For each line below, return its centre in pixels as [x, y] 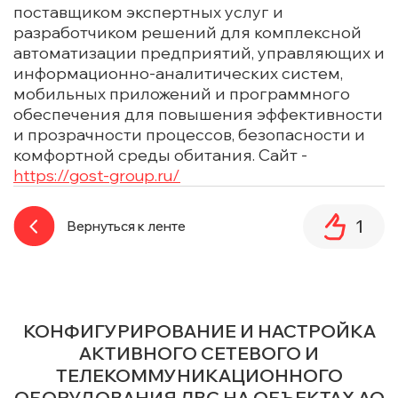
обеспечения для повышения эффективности [198, 115]
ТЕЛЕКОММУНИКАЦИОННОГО [199, 376]
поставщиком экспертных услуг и [148, 12]
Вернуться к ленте [126, 227]
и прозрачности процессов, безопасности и [189, 135]
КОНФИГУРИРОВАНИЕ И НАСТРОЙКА [199, 331]
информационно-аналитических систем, [178, 74]
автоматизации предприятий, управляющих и [199, 53]
